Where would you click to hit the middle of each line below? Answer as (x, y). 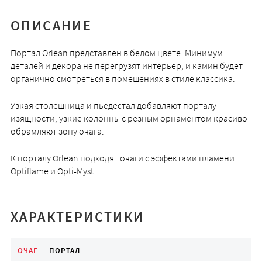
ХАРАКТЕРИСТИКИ (77, 217)
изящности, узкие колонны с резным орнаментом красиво (129, 118)
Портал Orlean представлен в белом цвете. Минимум (116, 53)
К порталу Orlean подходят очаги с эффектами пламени (122, 158)
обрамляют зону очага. (57, 131)
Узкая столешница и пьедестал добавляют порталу (113, 106)
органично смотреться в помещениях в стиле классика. (123, 79)
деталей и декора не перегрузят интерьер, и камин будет (126, 66)
